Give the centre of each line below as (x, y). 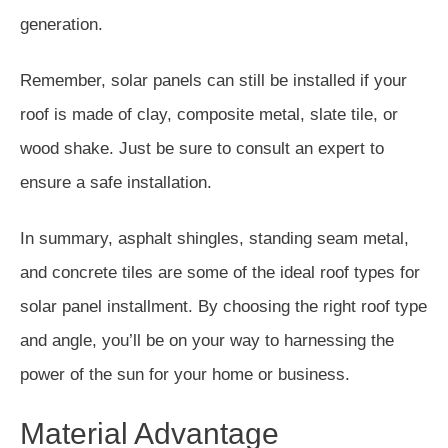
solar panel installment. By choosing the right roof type (223, 306)
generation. (61, 24)
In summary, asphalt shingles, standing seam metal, (214, 238)
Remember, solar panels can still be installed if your (213, 80)
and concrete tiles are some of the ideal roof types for (220, 272)
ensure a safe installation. (116, 182)
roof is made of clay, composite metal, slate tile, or (209, 114)
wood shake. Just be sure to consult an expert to (202, 148)
